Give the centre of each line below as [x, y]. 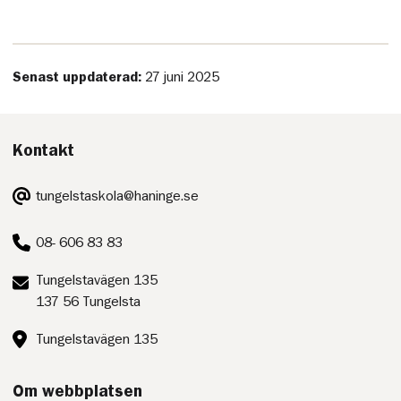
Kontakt [44, 150]
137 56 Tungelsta [89, 302]
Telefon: [37, 233]
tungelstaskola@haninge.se [118, 196]
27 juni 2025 [183, 77]
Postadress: [49, 280]
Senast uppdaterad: [79, 77]
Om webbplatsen [78, 390]
